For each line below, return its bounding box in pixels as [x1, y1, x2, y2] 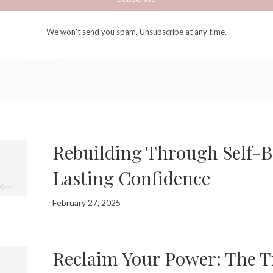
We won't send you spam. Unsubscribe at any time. [46, 27, 227, 37]
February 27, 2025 [52, 197, 121, 208]
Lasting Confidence [52, 166, 211, 191]
